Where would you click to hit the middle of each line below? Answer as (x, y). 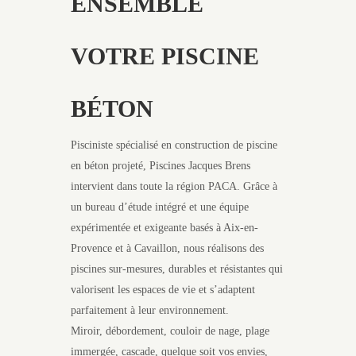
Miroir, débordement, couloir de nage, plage (170, 331)
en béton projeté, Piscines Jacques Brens (161, 166)
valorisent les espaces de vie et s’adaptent (163, 290)
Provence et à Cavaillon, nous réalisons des (167, 248)
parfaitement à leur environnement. (150, 310)
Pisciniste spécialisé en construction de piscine (174, 145)
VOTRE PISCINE (165, 56)
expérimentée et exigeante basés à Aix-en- (164, 228)
